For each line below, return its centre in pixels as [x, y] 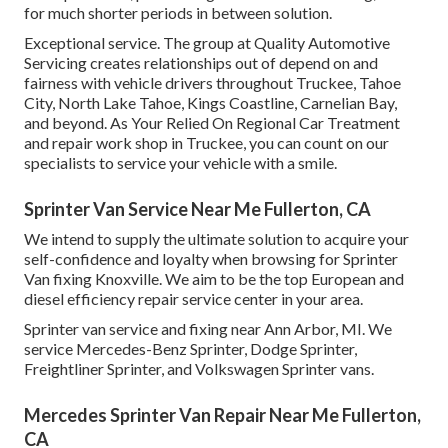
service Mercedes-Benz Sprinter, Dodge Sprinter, [190, 349]
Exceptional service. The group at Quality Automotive [207, 43]
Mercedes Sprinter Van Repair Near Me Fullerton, [222, 415]
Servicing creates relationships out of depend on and [201, 63]
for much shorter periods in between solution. [178, 13]
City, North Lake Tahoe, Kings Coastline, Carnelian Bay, [210, 103]
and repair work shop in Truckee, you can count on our [206, 143]
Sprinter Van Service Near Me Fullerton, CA [197, 209]
